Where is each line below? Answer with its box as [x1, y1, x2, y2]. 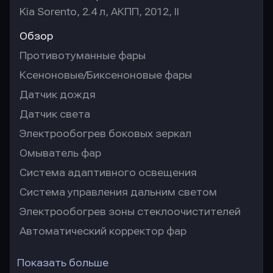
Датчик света [19, 108, 90, 120]
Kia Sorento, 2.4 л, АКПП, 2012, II [19, 6, 179, 18]
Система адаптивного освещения [19, 167, 197, 179]
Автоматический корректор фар [19, 225, 186, 237]
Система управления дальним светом [19, 186, 217, 198]
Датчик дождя [19, 89, 96, 101]
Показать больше [17, 257, 108, 269]
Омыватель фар [19, 147, 101, 159]
